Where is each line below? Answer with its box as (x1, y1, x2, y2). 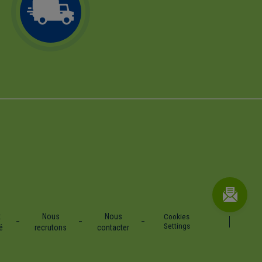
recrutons (35, 222, 67, 232)
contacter (97, 222, 130, 232)
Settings (163, 220, 190, 230)
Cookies (164, 211, 190, 221)
